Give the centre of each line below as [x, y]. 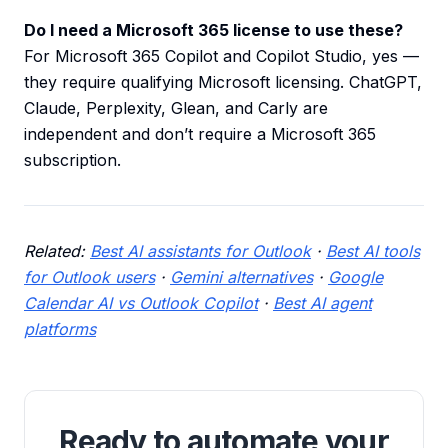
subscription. [72, 160]
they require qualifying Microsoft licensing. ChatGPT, [223, 82]
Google [355, 277]
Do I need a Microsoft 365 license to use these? [213, 30]
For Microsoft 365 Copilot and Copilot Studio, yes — [221, 56]
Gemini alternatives [241, 277]
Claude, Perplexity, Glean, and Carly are [176, 108]
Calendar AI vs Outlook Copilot [141, 303]
